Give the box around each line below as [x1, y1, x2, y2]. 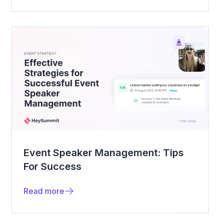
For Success [24, 160, 82, 172]
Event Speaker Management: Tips [24, 146, 184, 159]
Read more [24, 186, 64, 196]
